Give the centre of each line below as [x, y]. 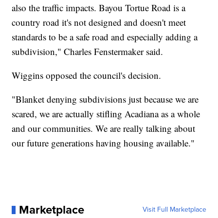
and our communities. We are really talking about [104, 128]
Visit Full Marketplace [174, 210]
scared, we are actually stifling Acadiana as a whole [106, 114]
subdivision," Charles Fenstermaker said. [88, 52]
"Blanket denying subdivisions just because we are [105, 99]
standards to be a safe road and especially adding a [105, 37]
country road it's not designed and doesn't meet [99, 22]
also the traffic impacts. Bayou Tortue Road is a [99, 8]
